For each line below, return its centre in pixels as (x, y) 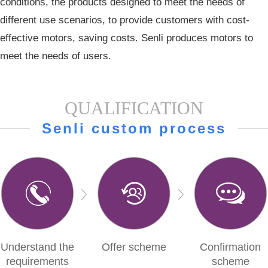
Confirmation (231, 247)
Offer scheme (134, 247)
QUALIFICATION (134, 108)
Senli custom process (134, 129)
